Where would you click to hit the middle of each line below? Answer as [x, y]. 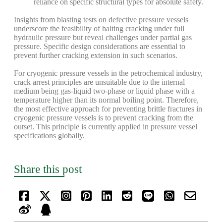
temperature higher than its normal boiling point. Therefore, [106, 100]
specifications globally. [49, 136]
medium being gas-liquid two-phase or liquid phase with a [104, 91]
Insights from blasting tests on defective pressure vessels [101, 20]
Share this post [48, 169]
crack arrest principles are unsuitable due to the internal [99, 82]
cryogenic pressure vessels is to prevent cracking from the [104, 118]
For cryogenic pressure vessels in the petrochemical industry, [108, 73]
